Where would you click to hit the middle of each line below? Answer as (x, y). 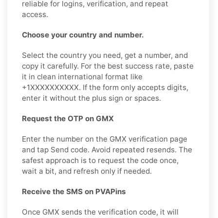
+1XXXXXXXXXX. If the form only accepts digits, (105, 87)
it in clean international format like (82, 76)
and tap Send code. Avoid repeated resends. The (107, 149)
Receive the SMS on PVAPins (74, 191)
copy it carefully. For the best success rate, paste (108, 66)
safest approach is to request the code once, (100, 160)
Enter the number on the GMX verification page (105, 139)
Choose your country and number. (83, 35)
